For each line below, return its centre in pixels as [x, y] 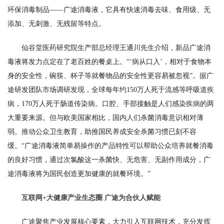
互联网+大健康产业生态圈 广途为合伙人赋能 [91, 198]
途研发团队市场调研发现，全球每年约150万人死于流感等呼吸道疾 [111, 90]
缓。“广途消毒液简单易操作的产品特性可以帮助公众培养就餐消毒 [110, 146]
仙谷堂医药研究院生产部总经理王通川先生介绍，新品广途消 [116, 48]
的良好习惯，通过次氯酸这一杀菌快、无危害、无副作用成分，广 [109, 160]
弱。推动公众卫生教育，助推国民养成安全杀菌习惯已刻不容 [102, 132]
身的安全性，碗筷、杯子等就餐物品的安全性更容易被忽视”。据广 [110, 76]
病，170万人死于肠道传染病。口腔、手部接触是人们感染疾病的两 [111, 104]
